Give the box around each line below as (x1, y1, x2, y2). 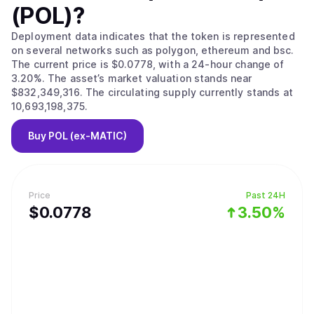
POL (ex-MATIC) (48, 130, 127, 142)
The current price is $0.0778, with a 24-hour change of (11, 58, 285, 70)
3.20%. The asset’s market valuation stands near (11, 72, 48, 84)
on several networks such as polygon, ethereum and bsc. (11, 44, 294, 56)
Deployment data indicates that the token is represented (11, 30, 295, 42)
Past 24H (246, 190, 285, 200)
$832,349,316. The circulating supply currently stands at (11, 86, 86, 98)
